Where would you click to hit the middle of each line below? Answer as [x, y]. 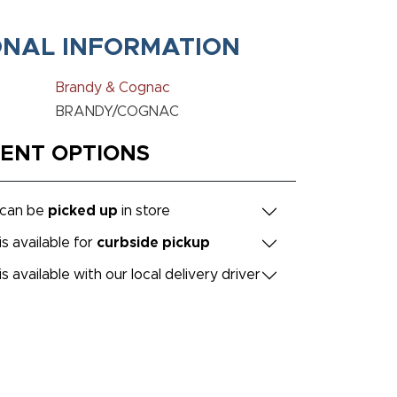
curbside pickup [153, 243]
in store [144, 211]
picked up [83, 211]
